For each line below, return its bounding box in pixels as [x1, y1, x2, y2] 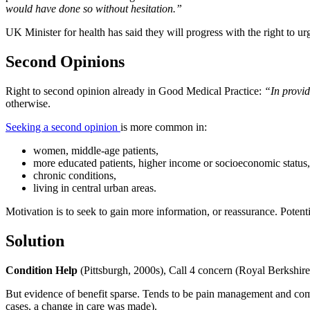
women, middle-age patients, [33, 144, 158, 156]
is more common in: [120, 120, 207, 133]
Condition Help [6, 264, 80, 276]
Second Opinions [6, 52, 125, 71]
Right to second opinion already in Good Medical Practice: [6, 84, 264, 97]
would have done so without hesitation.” [6, 3, 182, 15]
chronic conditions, [33, 169, 116, 181]
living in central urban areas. [33, 181, 156, 194]
